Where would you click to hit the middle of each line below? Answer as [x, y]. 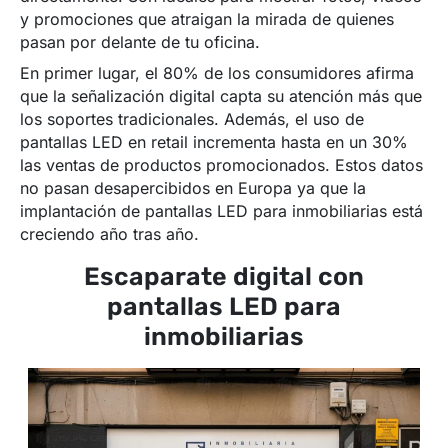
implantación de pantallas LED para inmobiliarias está [221, 211]
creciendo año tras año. [109, 234]
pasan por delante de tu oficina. [140, 42]
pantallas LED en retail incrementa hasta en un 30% [214, 142]
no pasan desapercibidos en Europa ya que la [193, 188]
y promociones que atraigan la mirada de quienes [207, 19]
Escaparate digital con [224, 277]
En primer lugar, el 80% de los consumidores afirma [217, 73]
